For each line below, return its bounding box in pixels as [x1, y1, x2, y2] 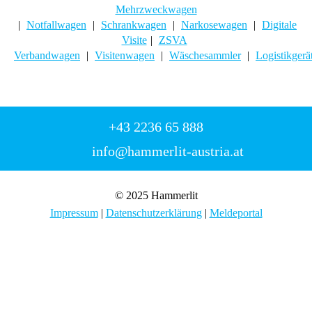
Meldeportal [209, 206, 263, 219]
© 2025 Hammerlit [114, 189, 198, 201]
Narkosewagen [181, 18, 247, 31]
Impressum [49, 206, 98, 219]
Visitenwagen [95, 49, 155, 61]
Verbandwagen [14, 49, 80, 61]
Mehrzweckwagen [115, 3, 197, 15]
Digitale [262, 18, 297, 31]
